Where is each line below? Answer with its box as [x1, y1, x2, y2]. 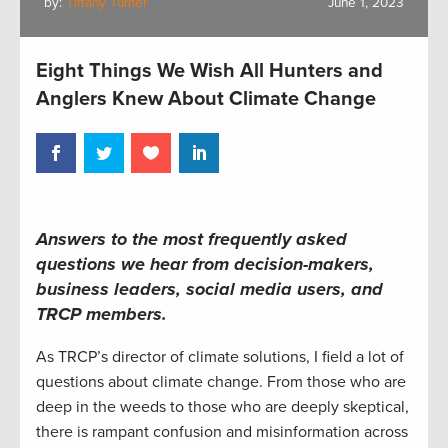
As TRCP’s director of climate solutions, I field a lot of [36, 347, 404, 368]
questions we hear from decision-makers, [36, 253, 374, 276]
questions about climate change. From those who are [36, 372, 406, 393]
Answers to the [36, 228, 163, 251]
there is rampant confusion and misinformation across [36, 422, 408, 443]
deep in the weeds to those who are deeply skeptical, [36, 397, 409, 418]
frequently [208, 228, 291, 251]
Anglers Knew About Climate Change [36, 86, 381, 111]
